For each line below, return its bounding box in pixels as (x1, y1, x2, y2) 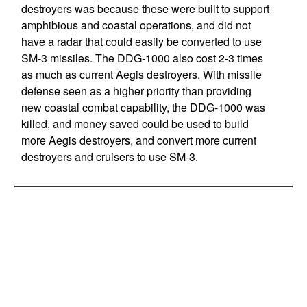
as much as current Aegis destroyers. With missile (21, 66, 262, 82)
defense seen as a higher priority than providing (21, 83, 251, 99)
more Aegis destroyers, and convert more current (21, 132, 256, 148)
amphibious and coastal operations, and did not (21, 17, 251, 33)
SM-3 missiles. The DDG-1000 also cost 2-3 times (21, 50, 263, 66)
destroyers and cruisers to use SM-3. (21, 149, 198, 164)
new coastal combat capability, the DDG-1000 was (21, 99, 265, 115)
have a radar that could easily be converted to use (21, 34, 262, 49)
